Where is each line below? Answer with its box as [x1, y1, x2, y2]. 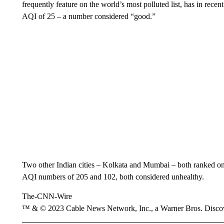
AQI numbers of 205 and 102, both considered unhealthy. [21, 172, 204, 181]
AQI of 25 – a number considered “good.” [21, 12, 155, 20]
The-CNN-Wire [21, 192, 72, 200]
